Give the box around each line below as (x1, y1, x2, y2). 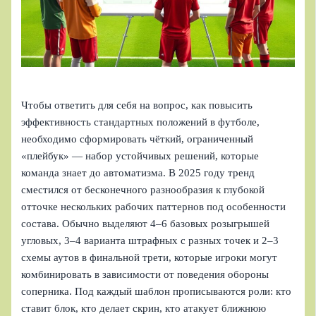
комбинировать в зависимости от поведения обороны (21, 269, 269, 281)
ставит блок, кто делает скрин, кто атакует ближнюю (21, 303, 267, 315)
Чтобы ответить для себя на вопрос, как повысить (21, 99, 253, 111)
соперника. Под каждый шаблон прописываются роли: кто (21, 286, 292, 298)
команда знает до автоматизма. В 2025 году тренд (21, 167, 255, 179)
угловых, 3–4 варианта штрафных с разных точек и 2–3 (21, 235, 279, 247)
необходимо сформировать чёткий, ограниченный (21, 133, 254, 145)
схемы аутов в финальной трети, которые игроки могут (21, 252, 278, 264)
